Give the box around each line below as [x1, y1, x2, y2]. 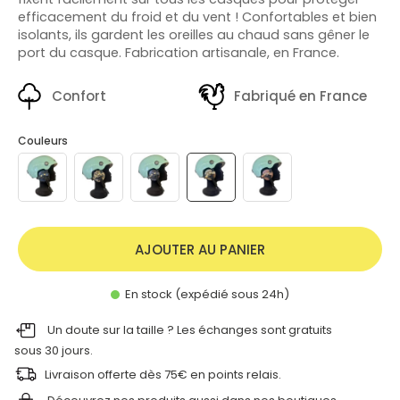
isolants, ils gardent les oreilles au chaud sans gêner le [18, 25, 370, 44]
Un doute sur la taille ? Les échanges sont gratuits [47, 321, 332, 338]
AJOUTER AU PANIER [135, 240, 265, 260]
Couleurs [18, 132, 68, 148]
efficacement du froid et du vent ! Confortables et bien [18, 7, 377, 26]
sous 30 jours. [14, 342, 93, 360]
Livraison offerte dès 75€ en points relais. [45, 365, 284, 383]
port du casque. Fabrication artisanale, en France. [18, 43, 339, 62]
